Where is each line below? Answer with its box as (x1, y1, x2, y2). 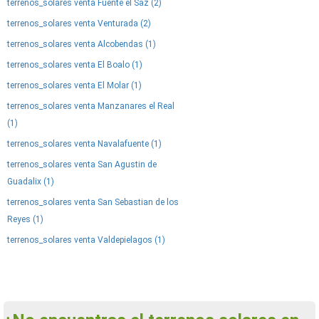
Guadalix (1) (7, 177, 54, 187)
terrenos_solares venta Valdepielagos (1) (7, 235, 165, 245)
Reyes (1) (7, 214, 43, 224)
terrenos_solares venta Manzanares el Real (7, 101, 174, 111)
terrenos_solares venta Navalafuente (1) (7, 139, 162, 149)
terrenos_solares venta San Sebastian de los (7, 197, 179, 207)
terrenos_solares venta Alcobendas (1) (7, 39, 156, 49)
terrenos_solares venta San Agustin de (7, 159, 157, 169)
